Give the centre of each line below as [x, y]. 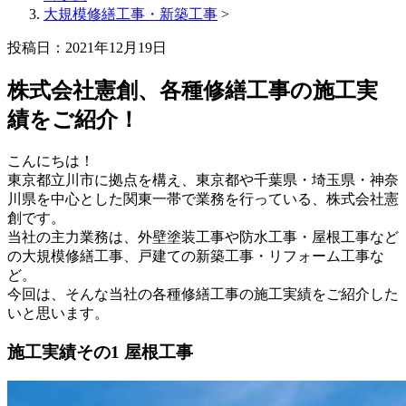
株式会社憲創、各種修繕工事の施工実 [193, 90]
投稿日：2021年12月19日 [87, 48]
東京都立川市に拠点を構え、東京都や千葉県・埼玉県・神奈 [203, 179]
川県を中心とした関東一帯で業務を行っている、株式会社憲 [203, 198]
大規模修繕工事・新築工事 [130, 14]
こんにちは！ [51, 160]
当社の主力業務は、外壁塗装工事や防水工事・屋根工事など [203, 237]
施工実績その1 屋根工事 [100, 352]
